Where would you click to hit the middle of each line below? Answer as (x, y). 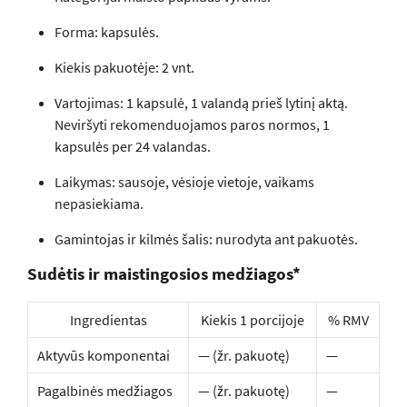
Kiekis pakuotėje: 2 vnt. (124, 67)
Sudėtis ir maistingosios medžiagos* (164, 273)
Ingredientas (108, 320)
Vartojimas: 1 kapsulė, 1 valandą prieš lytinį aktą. (201, 103)
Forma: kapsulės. (107, 32)
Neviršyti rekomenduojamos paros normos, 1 (192, 124)
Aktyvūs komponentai (104, 355)
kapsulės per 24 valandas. (133, 146)
